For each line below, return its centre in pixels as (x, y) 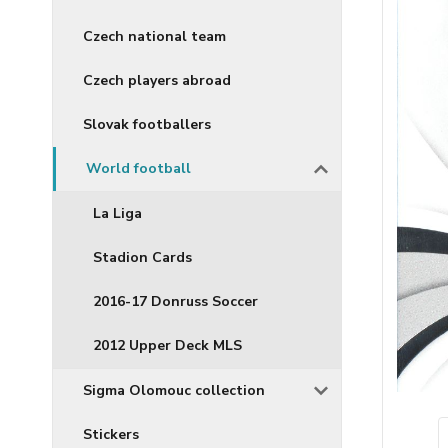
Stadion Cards (142, 257)
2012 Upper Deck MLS (167, 345)
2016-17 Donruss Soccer (175, 301)
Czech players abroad (157, 80)
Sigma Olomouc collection (174, 390)
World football (138, 168)
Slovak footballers (147, 124)
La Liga (117, 213)
